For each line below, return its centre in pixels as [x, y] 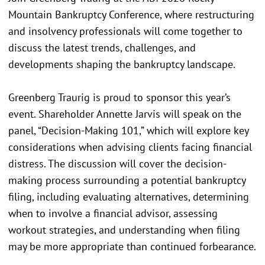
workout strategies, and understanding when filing [124, 230]
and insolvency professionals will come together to [125, 31]
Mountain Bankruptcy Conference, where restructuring [131, 14]
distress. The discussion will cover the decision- [117, 164]
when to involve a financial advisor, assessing [113, 213]
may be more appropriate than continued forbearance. [132, 246]
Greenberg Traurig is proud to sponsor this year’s [119, 97]
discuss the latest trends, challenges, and [102, 48]
